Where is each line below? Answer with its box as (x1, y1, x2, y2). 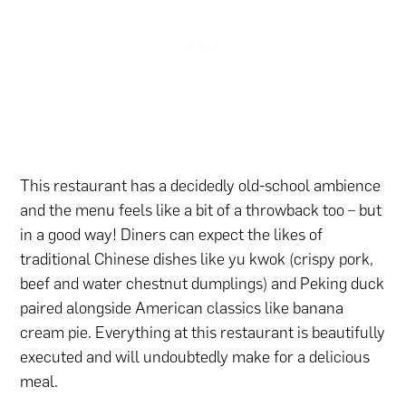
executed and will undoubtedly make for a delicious (20, 347, 371, 368)
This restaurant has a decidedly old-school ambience (20, 176, 382, 197)
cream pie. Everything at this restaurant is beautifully (20, 323, 386, 343)
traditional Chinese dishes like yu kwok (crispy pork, (20, 249, 374, 270)
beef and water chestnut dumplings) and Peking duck (20, 274, 385, 295)
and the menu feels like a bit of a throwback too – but (20, 200, 382, 221)
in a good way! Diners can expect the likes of (20, 225, 324, 246)
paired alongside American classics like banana (20, 298, 344, 319)
